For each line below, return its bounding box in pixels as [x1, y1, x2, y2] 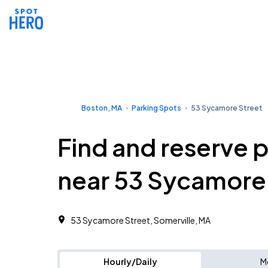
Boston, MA [81, 103, 122, 112]
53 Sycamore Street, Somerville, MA [71, 215, 211, 226]
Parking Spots [132, 103, 181, 112]
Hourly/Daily [103, 256, 157, 267]
